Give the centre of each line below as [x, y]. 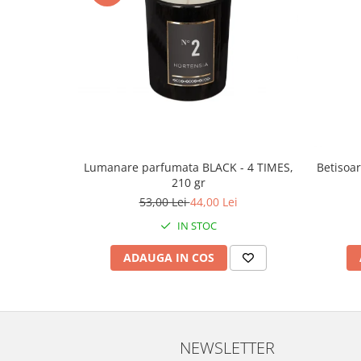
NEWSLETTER [227, 347]
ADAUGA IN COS [168, 257]
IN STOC [195, 225]
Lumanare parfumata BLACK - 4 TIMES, [188, 167]
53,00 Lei [164, 201]
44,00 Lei [214, 201]
